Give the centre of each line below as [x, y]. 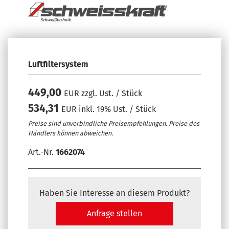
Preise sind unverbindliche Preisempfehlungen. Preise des [114, 123]
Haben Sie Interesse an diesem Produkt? [114, 193]
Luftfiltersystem [58, 64]
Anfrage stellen [114, 214]
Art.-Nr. [42, 152]
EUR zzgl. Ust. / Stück [103, 93]
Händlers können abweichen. [71, 133]
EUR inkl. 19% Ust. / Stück [109, 109]
